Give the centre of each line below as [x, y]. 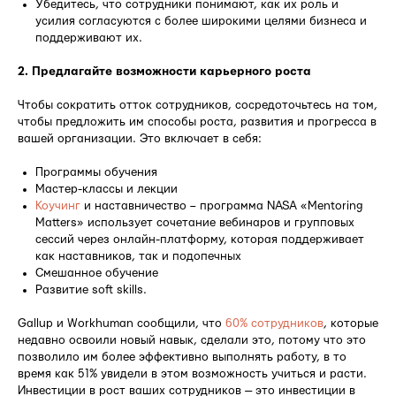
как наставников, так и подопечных [138, 256]
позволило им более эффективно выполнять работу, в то [182, 357]
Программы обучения [96, 172]
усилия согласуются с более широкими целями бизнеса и [201, 21]
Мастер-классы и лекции [107, 189]
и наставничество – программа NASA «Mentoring [222, 206]
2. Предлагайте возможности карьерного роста [164, 71]
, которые [351, 323]
